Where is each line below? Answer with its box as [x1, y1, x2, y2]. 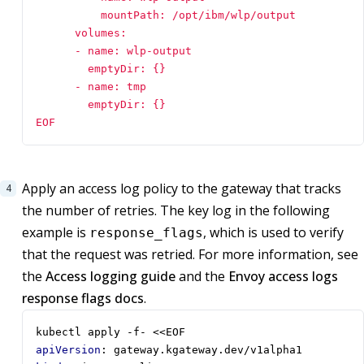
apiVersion [36, 344, 101, 357]
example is [22, 223, 89, 242]
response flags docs [22, 289, 144, 308]
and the [175, 267, 228, 286]
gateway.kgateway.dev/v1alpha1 [114, 344, 302, 357]
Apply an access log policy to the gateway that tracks [22, 180, 341, 198]
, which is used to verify [203, 223, 344, 242]
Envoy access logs [228, 267, 338, 286]
